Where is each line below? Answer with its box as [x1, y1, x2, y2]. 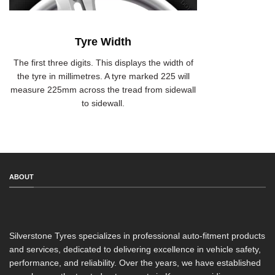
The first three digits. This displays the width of [13, 57, 193, 68]
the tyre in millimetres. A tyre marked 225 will [17, 71, 190, 81]
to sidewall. [82, 98, 125, 108]
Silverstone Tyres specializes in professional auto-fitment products [9, 230, 265, 241]
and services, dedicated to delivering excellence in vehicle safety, [9, 244, 261, 254]
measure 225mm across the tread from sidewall [10, 84, 196, 95]
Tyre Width [75, 36, 131, 48]
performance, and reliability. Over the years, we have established [9, 257, 261, 268]
